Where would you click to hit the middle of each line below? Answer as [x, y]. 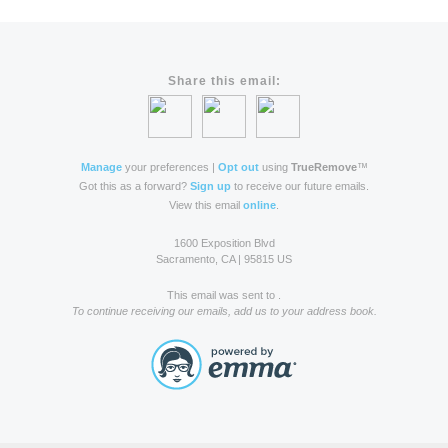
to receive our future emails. [300, 186]
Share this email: [224, 81]
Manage [101, 167]
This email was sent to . [224, 295]
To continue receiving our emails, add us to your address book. [224, 311]
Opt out [238, 167]
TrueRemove [323, 167]
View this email [206, 205]
